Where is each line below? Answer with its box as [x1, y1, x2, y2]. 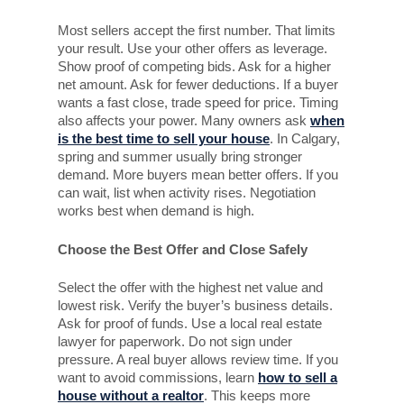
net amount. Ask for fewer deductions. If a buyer [58, 77, 338, 93]
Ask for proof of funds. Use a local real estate [58, 316, 322, 332]
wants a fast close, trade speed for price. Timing [58, 95, 338, 111]
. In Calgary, [270, 131, 340, 147]
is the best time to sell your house [58, 131, 270, 147]
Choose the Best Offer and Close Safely [58, 241, 308, 257]
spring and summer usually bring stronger [58, 149, 302, 165]
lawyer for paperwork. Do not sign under [58, 334, 292, 350]
